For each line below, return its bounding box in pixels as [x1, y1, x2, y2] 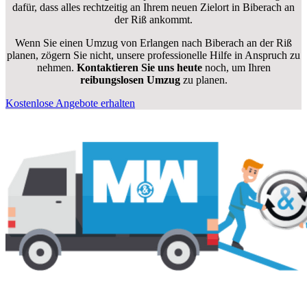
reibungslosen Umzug [79, 74, 180, 86]
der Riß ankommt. [114, 14, 193, 26]
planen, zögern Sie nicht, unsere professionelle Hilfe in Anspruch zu [7, 49, 300, 62]
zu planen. [180, 74, 228, 86]
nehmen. [36, 62, 77, 74]
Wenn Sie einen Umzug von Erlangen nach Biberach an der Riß [15, 37, 292, 49]
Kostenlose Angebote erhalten [5, 97, 135, 110]
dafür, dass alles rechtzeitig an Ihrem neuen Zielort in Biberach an [12, 1, 295, 14]
